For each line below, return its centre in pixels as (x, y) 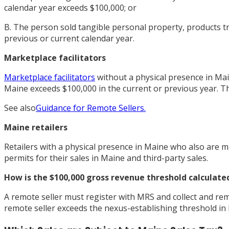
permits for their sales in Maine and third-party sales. (106, 158)
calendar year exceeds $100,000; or (70, 7)
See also (20, 108)
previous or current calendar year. (69, 38)
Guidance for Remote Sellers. (91, 108)
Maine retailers (36, 127)
